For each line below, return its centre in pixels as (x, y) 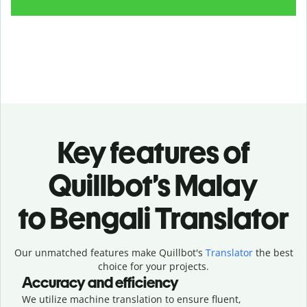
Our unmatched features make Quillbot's (110, 252)
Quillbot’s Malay (153, 185)
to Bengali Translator (153, 218)
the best (273, 252)
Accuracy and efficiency (100, 282)
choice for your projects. (153, 266)
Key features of (153, 152)
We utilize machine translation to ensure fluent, (132, 299)
